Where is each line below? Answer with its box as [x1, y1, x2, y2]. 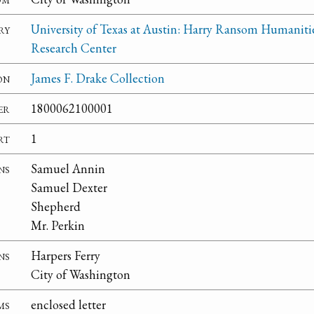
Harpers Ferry [31, 247, 100, 264]
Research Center [31, 40, 116, 57]
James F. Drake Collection [31, 70, 165, 87]
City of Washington [31, 266, 130, 283]
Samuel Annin [31, 161, 105, 177]
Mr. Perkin [31, 217, 85, 234]
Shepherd [31, 198, 81, 215]
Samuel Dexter [31, 179, 107, 196]
